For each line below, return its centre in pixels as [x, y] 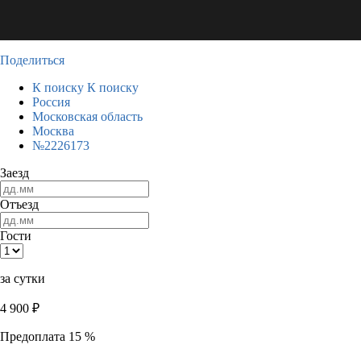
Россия [51, 102]
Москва [53, 131]
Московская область [87, 116]
